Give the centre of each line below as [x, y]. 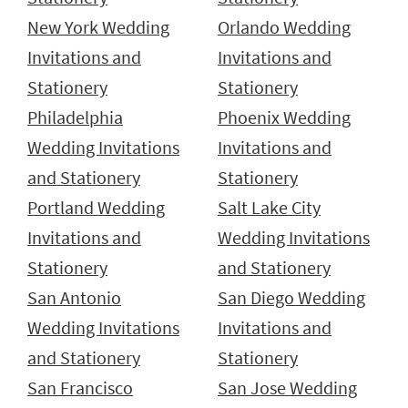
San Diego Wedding [291, 298]
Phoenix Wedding [284, 118]
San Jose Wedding [287, 388]
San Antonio [74, 298]
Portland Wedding [96, 208]
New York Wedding [98, 28]
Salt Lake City [269, 208]
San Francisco [80, 388]
